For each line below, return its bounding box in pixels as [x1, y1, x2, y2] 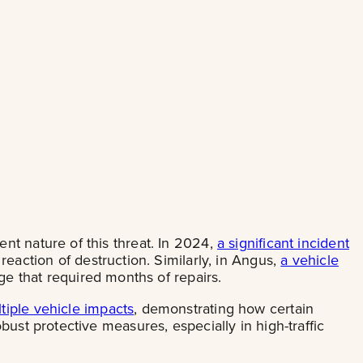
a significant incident [216, 233, 349, 254]
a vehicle [280, 250, 339, 271]
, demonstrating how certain [134, 298, 314, 319]
